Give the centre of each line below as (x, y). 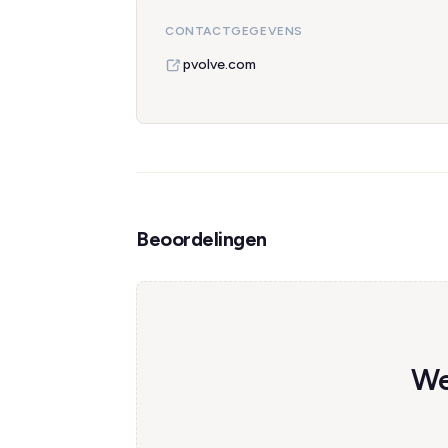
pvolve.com (219, 64)
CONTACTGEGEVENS (234, 31)
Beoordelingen (201, 239)
